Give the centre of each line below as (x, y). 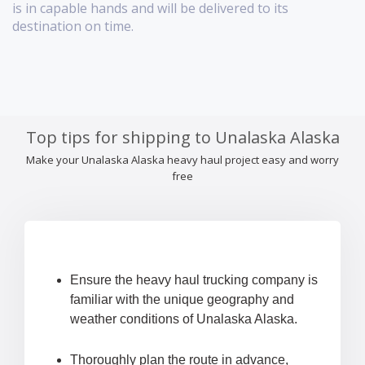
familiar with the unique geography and (182, 300)
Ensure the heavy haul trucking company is (194, 280)
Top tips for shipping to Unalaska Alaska (182, 138)
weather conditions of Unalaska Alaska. (184, 319)
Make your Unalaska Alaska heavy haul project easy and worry (182, 160)
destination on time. (73, 26)
